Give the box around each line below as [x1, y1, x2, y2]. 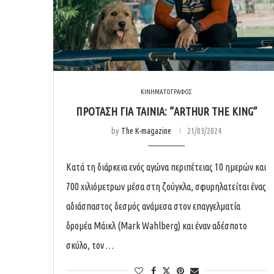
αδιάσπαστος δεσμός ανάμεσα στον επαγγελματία [66, 201, 240, 212]
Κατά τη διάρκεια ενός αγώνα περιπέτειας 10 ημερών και [66, 161, 266, 173]
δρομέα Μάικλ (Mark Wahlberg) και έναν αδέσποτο [66, 220, 247, 232]
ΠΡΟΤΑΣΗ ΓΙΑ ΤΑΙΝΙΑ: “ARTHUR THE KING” [75, 105, 257, 118]
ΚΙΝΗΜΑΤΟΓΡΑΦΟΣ [141, 88, 192, 96]
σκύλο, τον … [66, 240, 114, 251]
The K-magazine [121, 126, 171, 136]
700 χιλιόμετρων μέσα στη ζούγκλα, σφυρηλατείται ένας [66, 181, 266, 193]
